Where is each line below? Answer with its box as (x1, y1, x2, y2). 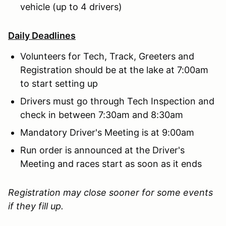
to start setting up (20, 78, 98, 89)
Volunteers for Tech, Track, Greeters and (20, 50, 194, 62)
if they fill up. (8, 200, 64, 211)
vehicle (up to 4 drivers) (20, 1, 122, 12)
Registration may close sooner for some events (8, 187, 213, 198)
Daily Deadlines (8, 30, 76, 41)
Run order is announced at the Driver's (20, 144, 185, 155)
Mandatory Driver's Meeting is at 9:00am (20, 127, 194, 138)
